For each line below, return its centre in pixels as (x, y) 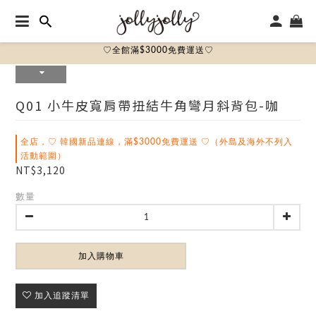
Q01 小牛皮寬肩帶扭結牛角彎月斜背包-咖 (147, 105)
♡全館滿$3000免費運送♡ (158, 50)
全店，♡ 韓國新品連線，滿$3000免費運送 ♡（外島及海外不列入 (157, 142)
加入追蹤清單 (62, 296)
